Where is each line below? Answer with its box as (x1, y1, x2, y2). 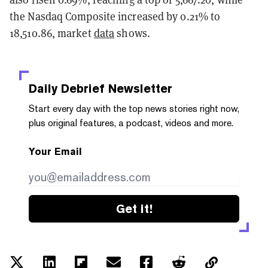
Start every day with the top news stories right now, (29, 102, 239, 114)
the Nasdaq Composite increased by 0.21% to (10, 9, 221, 23)
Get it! (115, 201, 153, 216)
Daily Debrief (29, 81, 105, 96)
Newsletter (105, 81, 172, 96)
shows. (114, 26, 150, 40)
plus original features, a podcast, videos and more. (29, 117, 233, 129)
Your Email (29, 145, 82, 157)
